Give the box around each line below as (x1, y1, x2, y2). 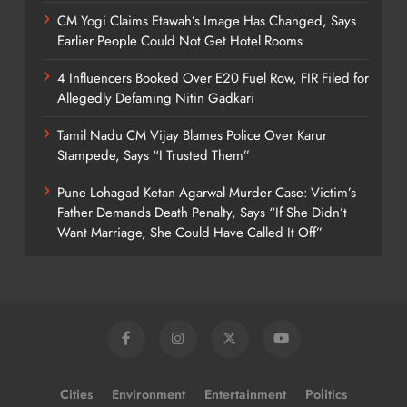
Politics (305, 384, 347, 403)
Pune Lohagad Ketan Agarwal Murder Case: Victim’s (57, 182, 356, 203)
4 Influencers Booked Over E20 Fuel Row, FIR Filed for (57, 67, 369, 88)
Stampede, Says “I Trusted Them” (57, 144, 250, 165)
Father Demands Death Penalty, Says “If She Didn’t (57, 202, 347, 223)
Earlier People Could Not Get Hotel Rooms (57, 30, 303, 51)
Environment (112, 384, 185, 403)
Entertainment (204, 384, 286, 403)
